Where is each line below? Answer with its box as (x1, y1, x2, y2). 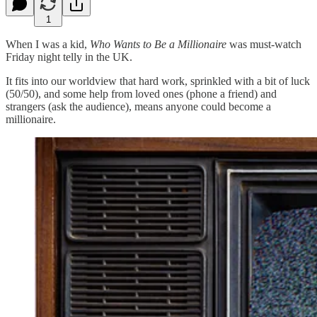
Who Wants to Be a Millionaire (90, 38, 226, 50)
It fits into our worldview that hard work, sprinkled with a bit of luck (6, 74, 310, 87)
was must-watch (226, 38, 301, 50)
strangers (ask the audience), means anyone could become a (6, 100, 271, 113)
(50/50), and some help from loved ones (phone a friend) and (6, 87, 277, 100)
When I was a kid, (6, 38, 90, 50)
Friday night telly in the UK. (6, 50, 132, 63)
